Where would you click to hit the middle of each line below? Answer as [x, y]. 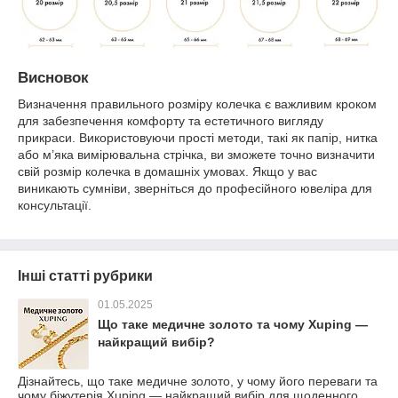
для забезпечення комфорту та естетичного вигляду [171, 121]
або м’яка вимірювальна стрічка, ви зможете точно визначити [196, 155]
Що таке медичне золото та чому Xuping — [233, 325]
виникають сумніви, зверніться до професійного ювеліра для [195, 189]
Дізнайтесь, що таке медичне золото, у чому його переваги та [198, 382]
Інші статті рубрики [85, 276]
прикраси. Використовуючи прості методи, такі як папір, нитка [198, 138]
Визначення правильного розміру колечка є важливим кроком [197, 104]
